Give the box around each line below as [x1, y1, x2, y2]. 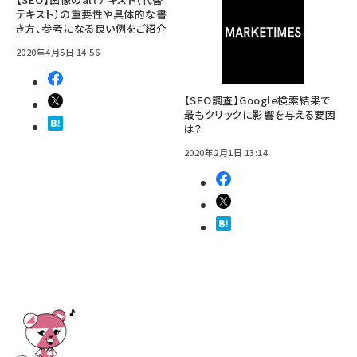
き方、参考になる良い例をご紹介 [16, 21, 167, 36]
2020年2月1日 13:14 [184, 146, 269, 159]
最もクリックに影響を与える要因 [184, 107, 336, 122]
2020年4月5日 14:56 [16, 45, 100, 58]
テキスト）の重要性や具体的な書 [16, 6, 167, 22]
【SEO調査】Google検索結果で [184, 92, 331, 108]
